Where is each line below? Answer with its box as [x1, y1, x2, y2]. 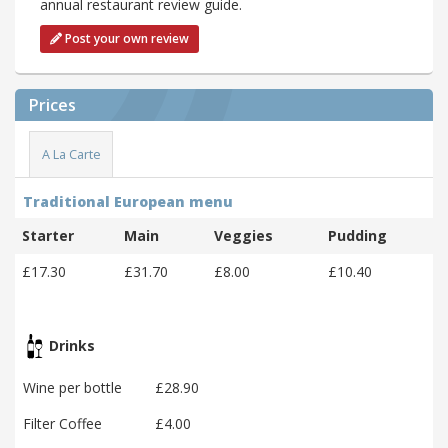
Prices [29, 94, 76, 117]
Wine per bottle [23, 377, 122, 397]
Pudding [328, 225, 387, 245]
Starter [22, 225, 74, 245]
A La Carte [41, 145, 101, 163]
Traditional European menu [23, 191, 233, 211]
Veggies [214, 225, 273, 245]
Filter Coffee [23, 413, 102, 433]
